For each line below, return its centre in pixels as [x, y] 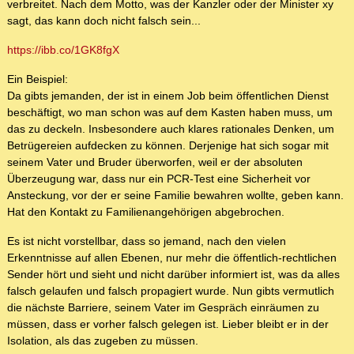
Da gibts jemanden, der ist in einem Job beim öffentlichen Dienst [168, 96]
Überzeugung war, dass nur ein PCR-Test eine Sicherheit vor [159, 179]
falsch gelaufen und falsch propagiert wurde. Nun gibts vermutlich [171, 291]
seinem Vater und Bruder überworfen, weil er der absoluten [155, 162]
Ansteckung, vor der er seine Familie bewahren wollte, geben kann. [175, 196]
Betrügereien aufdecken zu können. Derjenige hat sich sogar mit [168, 146]
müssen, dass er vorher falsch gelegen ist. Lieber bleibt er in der [168, 324]
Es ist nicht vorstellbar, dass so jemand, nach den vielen [147, 241]
